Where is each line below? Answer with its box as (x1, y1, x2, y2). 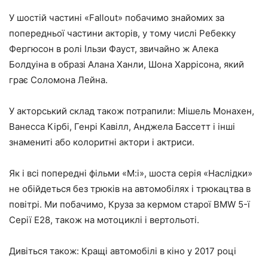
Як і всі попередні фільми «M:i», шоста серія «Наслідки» (9, 167, 252, 179)
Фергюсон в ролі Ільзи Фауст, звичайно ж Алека (9, 42, 218, 54)
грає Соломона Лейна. (9, 74, 108, 86)
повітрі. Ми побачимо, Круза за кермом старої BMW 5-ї (9, 198, 250, 210)
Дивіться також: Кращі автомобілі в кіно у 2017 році (9, 245, 236, 257)
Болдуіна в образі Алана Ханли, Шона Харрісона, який (9, 58, 244, 70)
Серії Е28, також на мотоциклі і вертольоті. (9, 214, 199, 226)
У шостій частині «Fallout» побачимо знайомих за (9, 11, 224, 23)
